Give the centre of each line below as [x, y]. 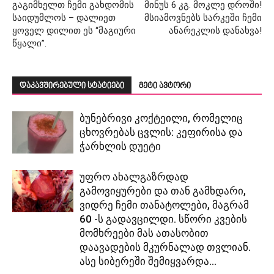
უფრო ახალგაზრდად [134, 177]
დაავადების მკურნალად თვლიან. [165, 247]
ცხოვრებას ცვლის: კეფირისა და [161, 132]
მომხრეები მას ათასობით [144, 233]
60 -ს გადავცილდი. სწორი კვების [163, 219]
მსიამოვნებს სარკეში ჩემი [203, 18]
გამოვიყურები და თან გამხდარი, [163, 191]
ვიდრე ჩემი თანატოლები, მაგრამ [164, 205]
